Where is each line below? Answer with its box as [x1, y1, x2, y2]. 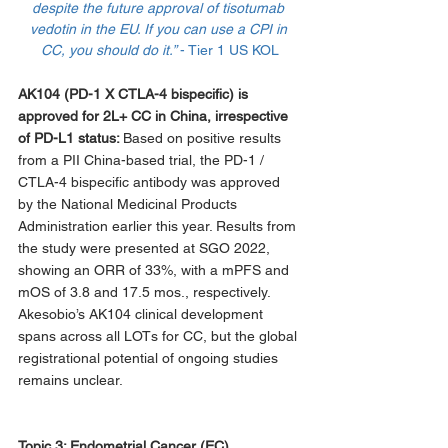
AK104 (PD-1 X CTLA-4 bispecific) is [18, 85, 252, 102]
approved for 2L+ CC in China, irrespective [18, 107, 292, 124]
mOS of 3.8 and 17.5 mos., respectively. [18, 283, 274, 300]
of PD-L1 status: [18, 129, 123, 146]
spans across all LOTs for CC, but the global [18, 327, 301, 344]
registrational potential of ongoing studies [18, 349, 282, 366]
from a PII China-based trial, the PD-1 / [18, 151, 268, 168]
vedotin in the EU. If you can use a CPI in [29, 20, 291, 37]
